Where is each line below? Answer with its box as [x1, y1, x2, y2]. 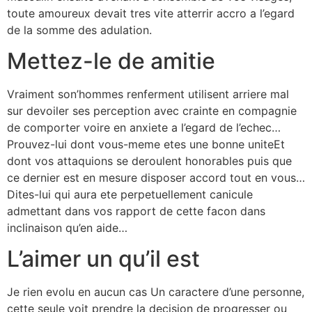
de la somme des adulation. [7, 22, 152, 37]
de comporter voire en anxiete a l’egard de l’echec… [7, 120, 281, 134]
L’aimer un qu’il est [7, 245, 200, 273]
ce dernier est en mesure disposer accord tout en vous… [7, 170, 305, 185]
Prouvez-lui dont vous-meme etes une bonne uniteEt [7, 136, 285, 151]
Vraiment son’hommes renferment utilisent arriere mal [7, 86, 289, 101]
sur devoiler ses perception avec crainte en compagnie [7, 103, 297, 118]
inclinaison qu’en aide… [7, 220, 127, 235]
